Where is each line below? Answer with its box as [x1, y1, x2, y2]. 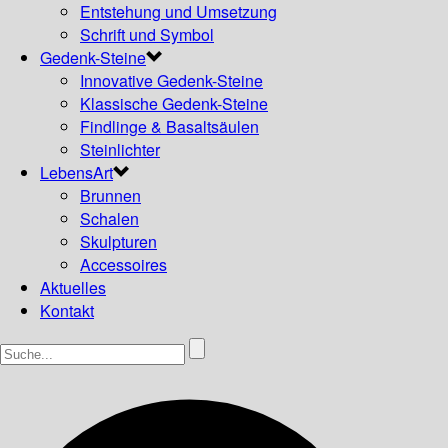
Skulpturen [80, 230, 157, 253]
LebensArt [40, 161, 113, 184]
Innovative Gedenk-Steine [80, 69, 263, 92]
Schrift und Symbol [80, 23, 214, 46]
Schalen [80, 207, 139, 230]
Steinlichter [80, 138, 160, 161]
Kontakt [40, 299, 94, 322]
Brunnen [80, 184, 141, 207]
